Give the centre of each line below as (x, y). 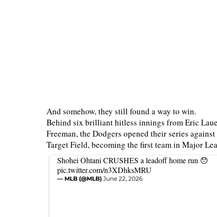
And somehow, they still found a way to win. (121, 111)
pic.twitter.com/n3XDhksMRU (104, 170)
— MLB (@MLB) (80, 178)
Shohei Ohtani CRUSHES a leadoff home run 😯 (133, 160)
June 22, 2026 (123, 178)
